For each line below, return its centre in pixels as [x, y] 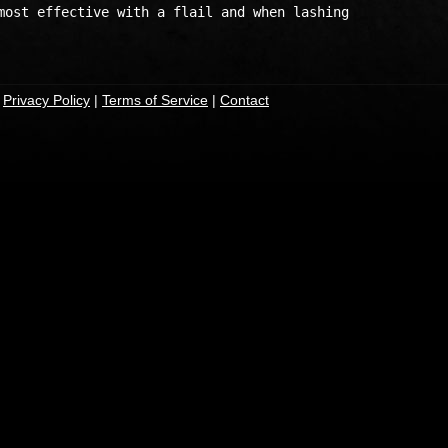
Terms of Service [155, 100]
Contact [244, 100]
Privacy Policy [46, 100]
